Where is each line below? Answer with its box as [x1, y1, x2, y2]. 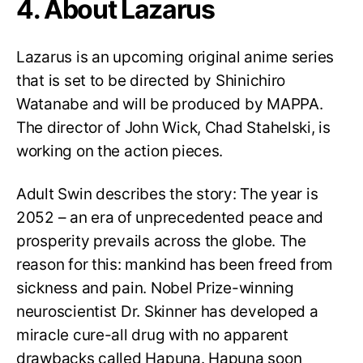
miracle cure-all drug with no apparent [16, 325, 288, 344]
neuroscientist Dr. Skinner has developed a [16, 301, 318, 321]
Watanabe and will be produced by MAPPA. [16, 94, 323, 113]
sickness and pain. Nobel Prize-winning [16, 278, 294, 297]
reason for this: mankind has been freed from [16, 254, 334, 274]
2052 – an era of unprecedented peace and [16, 207, 324, 227]
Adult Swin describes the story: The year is [16, 184, 318, 203]
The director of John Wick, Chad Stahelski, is [16, 117, 331, 137]
